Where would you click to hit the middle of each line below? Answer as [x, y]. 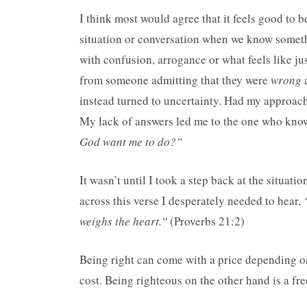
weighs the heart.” [125, 221]
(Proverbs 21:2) [207, 221]
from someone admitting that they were [175, 80]
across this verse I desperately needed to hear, [192, 200]
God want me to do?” [131, 142]
